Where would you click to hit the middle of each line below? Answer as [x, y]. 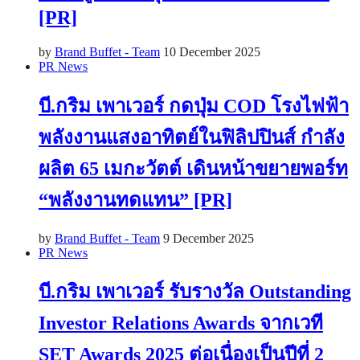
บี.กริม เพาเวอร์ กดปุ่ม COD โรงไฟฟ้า [194, 106]
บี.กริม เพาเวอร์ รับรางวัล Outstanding [195, 292]
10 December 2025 [212, 51]
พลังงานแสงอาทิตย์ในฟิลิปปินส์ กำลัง [192, 137]
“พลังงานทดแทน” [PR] [135, 200]
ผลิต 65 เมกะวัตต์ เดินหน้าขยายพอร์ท [193, 168]
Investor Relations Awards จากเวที [181, 323]
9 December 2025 [209, 238]
